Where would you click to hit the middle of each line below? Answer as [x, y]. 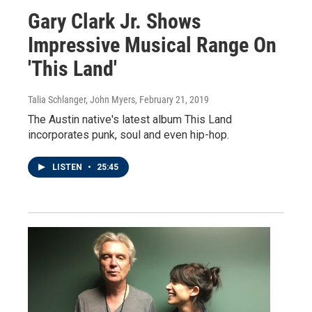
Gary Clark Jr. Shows [115, 22]
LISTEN [68, 167]
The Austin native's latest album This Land [130, 120]
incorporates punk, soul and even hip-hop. [128, 135]
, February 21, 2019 [172, 100]
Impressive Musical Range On [152, 45]
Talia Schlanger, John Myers [81, 100]
